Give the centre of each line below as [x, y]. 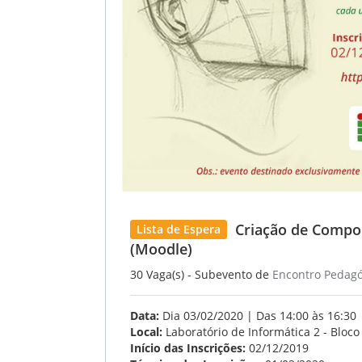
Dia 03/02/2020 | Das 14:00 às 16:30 [258, 316]
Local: [146, 332]
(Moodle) [161, 249]
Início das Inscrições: [188, 348]
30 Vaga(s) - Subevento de [201, 274]
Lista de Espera [179, 229]
